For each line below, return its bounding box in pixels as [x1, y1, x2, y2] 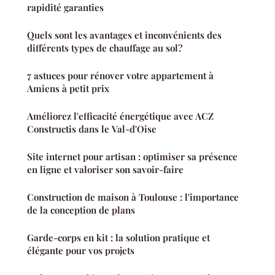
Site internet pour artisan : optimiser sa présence [27, 150, 238, 163]
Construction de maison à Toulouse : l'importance [27, 190, 239, 203]
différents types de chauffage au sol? [27, 41, 182, 54]
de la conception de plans [27, 203, 135, 216]
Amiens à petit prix [27, 82, 109, 95]
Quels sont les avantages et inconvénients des [27, 28, 222, 41]
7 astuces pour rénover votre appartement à [27, 69, 214, 82]
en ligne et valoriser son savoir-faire [27, 163, 184, 176]
